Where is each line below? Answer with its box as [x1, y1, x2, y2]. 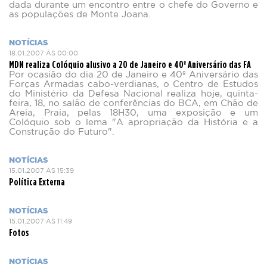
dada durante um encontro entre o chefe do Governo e [9, 1, 258, 9]
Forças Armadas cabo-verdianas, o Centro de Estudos [9, 80, 258, 88]
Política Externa [9, 176, 65, 187]
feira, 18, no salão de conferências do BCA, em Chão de [9, 100, 258, 107]
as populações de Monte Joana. [9, 11, 151, 18]
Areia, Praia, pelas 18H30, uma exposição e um [9, 109, 258, 117]
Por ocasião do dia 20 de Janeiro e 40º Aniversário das [9, 71, 258, 79]
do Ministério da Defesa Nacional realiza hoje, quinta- [9, 90, 258, 98]
